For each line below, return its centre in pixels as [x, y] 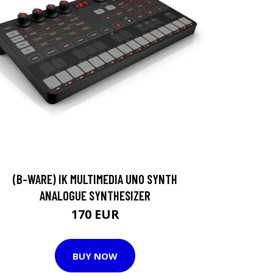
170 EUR [95, 214]
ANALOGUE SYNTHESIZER [95, 195]
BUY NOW [95, 256]
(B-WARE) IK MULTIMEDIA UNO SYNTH [95, 179]
